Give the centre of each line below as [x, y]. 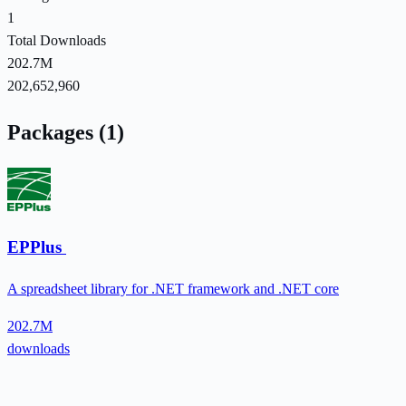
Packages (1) [66, 132]
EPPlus [37, 247]
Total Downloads [57, 40]
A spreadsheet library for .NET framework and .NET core [173, 289]
